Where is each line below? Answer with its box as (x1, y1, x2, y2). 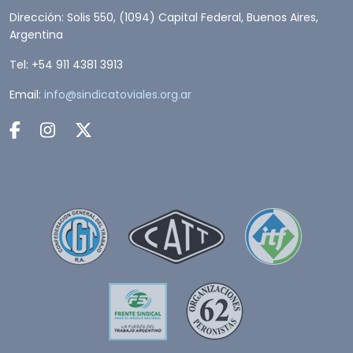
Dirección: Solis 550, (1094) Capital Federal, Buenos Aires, (9, 9, 318, 25)
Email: (9, 87, 44, 102)
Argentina (9, 27, 63, 43)
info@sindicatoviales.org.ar (44, 87, 191, 102)
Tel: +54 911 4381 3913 (9, 57, 123, 72)
